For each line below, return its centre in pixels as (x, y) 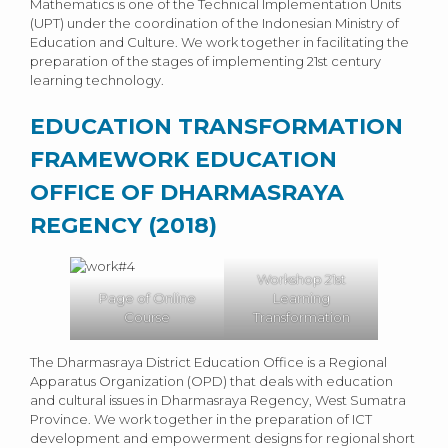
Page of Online (147, 298)
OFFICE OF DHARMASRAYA (187, 193)
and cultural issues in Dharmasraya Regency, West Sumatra (218, 400)
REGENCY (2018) (123, 226)
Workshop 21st (301, 279)
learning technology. (97, 80)
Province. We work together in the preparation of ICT (201, 419)
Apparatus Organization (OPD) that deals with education (211, 381)
